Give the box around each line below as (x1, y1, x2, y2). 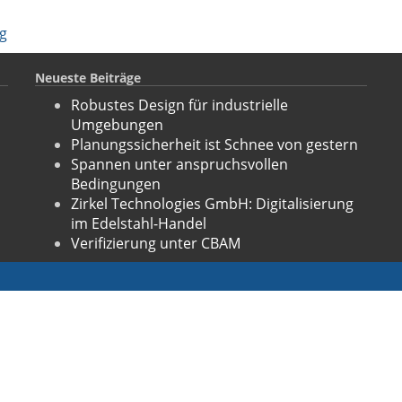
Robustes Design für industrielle (71, 94, 288, 115)
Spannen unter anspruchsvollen (71, 153, 288, 174)
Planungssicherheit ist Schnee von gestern (71, 134, 358, 154)
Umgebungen (71, 114, 163, 135)
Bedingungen (71, 173, 161, 194)
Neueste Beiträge (35, 68, 141, 86)
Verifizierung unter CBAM (71, 232, 240, 253)
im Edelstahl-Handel (71, 213, 206, 233)
